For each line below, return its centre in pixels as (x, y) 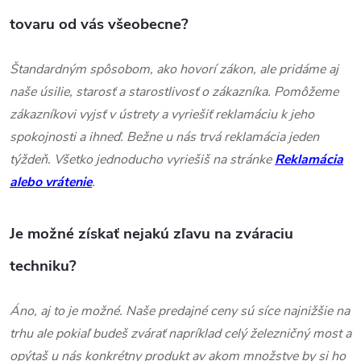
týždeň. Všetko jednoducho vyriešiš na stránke (142, 159)
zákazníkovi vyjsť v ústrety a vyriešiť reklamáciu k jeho (162, 114)
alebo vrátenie (51, 182)
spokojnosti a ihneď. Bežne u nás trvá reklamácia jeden (164, 137)
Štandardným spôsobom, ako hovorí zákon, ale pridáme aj (174, 69)
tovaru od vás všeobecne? (99, 24)
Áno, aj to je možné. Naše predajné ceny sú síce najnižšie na (180, 311)
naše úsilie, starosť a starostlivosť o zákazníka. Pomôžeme (174, 91)
